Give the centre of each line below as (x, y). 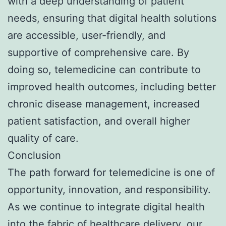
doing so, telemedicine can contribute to (104, 70)
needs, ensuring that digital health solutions (112, 18)
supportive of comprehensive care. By (98, 53)
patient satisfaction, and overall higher (99, 121)
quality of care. (43, 138)
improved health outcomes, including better (112, 87)
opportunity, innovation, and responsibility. (109, 190)
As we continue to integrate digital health (106, 207)
